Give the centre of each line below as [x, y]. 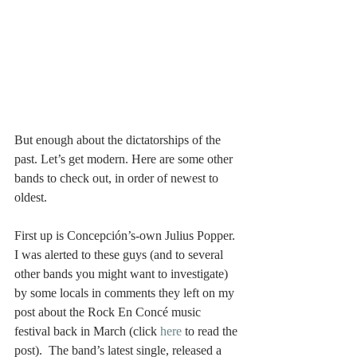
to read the [213, 331]
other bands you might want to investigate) [123, 273]
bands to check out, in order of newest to [118, 178]
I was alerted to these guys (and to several [120, 254]
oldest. [31, 197]
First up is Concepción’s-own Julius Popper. [126, 235]
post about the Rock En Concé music [109, 312]
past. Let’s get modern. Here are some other [125, 159]
